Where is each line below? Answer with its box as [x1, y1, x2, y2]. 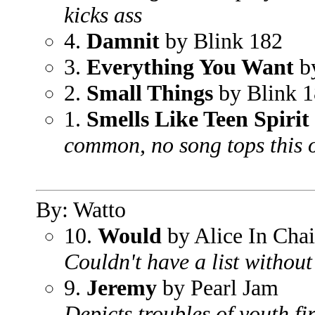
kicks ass [64, 2, 142, 27]
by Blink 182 [165, 28, 283, 53]
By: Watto [36, 197, 126, 222]
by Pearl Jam [157, 275, 278, 300]
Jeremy [86, 275, 157, 300]
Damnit [86, 28, 165, 53]
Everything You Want [86, 54, 294, 79]
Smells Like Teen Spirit [86, 106, 309, 131]
